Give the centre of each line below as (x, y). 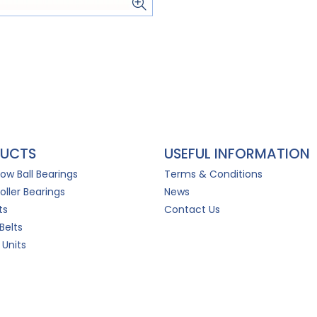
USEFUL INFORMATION (237, 153)
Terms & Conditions (213, 174)
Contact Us (192, 209)
